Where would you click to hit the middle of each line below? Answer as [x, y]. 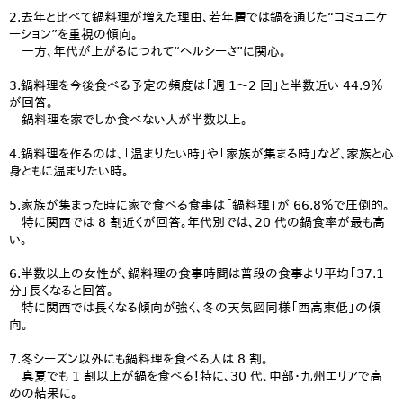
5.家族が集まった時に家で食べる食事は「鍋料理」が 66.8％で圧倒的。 [199, 205]
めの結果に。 [43, 393]
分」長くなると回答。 [61, 291]
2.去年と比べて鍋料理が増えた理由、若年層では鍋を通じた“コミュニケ [198, 17]
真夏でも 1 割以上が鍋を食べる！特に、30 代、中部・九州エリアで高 [196, 376]
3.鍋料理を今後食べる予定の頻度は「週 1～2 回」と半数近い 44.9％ [196, 85]
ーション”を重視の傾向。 [73, 34]
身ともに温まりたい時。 [69, 171]
